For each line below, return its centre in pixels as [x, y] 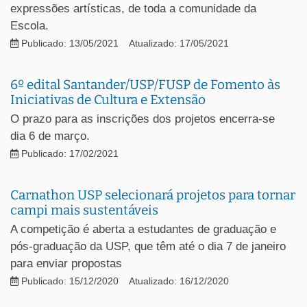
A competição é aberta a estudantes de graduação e [143, 229]
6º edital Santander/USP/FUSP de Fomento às [145, 84]
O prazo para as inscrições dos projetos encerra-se [143, 119]
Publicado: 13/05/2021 [69, 43]
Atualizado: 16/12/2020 [179, 281]
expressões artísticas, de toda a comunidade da [133, 8]
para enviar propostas [66, 263]
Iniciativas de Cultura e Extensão [108, 99]
